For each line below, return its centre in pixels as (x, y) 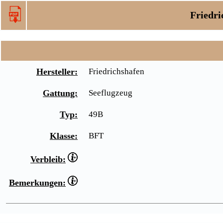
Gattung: (60, 93)
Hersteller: (57, 72)
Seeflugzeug (111, 93)
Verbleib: (48, 159)
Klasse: (64, 136)
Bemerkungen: (37, 183)
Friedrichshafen (116, 71)
